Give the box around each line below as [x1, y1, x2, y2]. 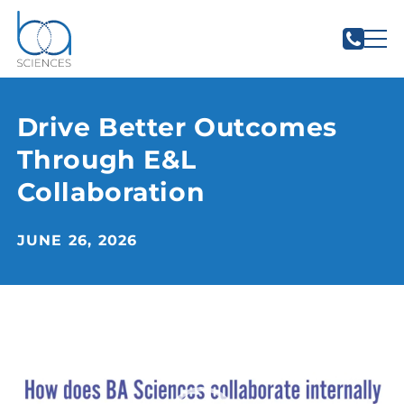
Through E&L [16, 144, 197, 176]
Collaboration [16, 177, 206, 208]
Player [15, 343, 62, 361]
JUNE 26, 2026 [16, 231, 138, 249]
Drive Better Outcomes [16, 112, 337, 143]
